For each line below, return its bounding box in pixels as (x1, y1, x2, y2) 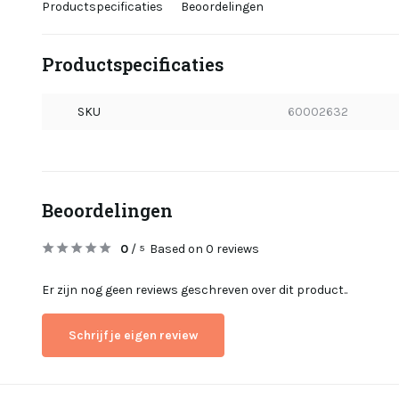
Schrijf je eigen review (69, 328, 198, 343)
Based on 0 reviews (150, 241, 259, 256)
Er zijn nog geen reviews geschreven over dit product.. (42, 282, 347, 297)
